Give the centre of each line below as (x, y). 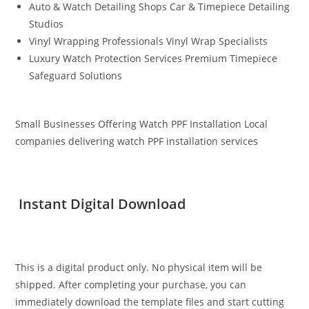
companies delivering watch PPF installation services (137, 141)
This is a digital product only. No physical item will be (139, 267)
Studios (47, 23)
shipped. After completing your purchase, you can (131, 284)
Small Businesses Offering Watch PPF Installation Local (142, 123)
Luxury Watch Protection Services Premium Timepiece (153, 58)
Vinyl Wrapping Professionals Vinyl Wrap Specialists (149, 41)
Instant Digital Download (101, 203)
